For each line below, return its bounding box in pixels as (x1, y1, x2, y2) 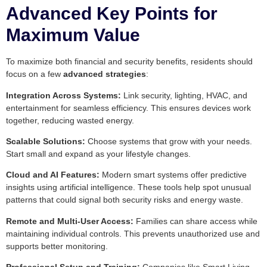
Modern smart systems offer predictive (100, 170, 247, 180)
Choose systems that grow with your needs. (85, 136, 252, 146)
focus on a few (6, 69, 63, 79)
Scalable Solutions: (6, 136, 85, 146)
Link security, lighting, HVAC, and (121, 90, 247, 100)
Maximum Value (6, 25, 140, 45)
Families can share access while (133, 216, 257, 226)
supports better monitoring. (6, 241, 108, 251)
